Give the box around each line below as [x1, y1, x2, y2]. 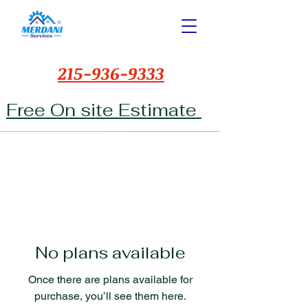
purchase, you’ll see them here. [34, 289, 186, 302]
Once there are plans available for [27, 273, 192, 286]
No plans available [34, 242, 186, 263]
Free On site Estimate [6, 99, 201, 121]
